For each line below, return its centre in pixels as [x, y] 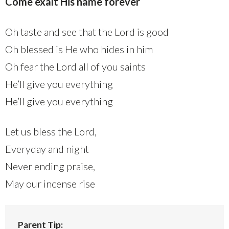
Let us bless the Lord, [51, 132]
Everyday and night [47, 149]
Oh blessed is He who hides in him [79, 49]
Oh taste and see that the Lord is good [87, 32]
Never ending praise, [50, 166]
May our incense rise [50, 184]
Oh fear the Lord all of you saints [75, 67]
